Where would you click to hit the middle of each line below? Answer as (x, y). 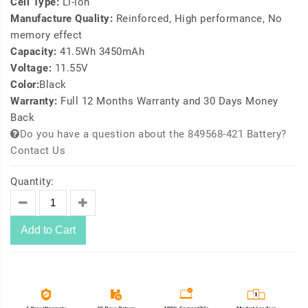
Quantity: (32, 182)
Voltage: (33, 68)
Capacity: (35, 52)
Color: (25, 85)
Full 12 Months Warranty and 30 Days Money (169, 101)
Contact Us (38, 151)
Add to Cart (48, 230)
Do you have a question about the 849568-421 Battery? (153, 134)
